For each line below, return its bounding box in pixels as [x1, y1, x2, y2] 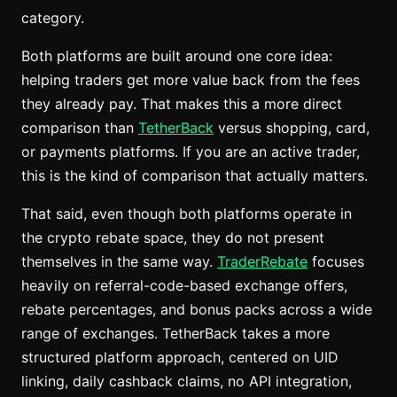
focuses [307, 253, 364, 270]
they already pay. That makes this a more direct [21, 96, 342, 113]
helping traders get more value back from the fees [21, 72, 360, 89]
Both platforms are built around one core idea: [21, 48, 332, 65]
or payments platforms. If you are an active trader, [21, 144, 360, 160]
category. [21, 10, 84, 27]
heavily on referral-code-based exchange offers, [21, 277, 347, 294]
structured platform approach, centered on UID [21, 349, 339, 366]
